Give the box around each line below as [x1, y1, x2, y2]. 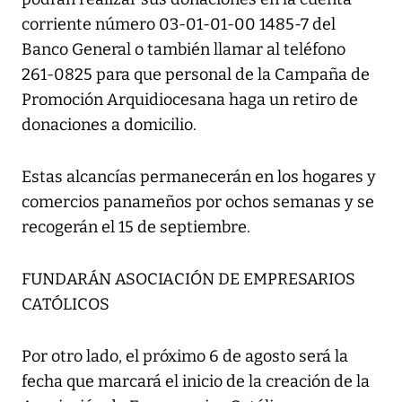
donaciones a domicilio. [22, 115, 197, 135]
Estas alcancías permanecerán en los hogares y [22, 167, 376, 188]
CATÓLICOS [22, 294, 109, 315]
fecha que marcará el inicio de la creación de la [22, 371, 370, 392]
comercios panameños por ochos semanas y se [22, 192, 374, 213]
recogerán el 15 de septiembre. [22, 217, 250, 238]
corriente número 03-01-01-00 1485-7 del [22, 14, 336, 35]
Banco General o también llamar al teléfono [22, 39, 345, 60]
